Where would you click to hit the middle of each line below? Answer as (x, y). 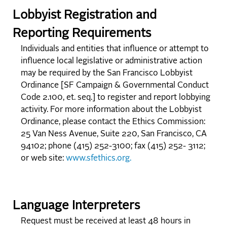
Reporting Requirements (82, 34)
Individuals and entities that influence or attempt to (115, 49)
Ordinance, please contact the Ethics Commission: (113, 122)
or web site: (43, 159)
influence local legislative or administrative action (111, 62)
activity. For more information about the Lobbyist (111, 110)
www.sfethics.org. (99, 159)
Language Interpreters (76, 206)
